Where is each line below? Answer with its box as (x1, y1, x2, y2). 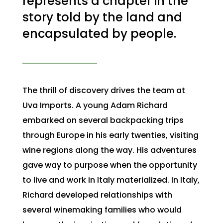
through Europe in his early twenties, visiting (22, 129, 199, 141)
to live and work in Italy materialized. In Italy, (22, 174, 200, 186)
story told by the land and (22, 9, 182, 25)
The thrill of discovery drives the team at (22, 85, 185, 96)
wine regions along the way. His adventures (22, 144, 197, 156)
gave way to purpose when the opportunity (22, 159, 197, 171)
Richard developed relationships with (22, 189, 172, 201)
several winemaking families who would (22, 204, 182, 216)
